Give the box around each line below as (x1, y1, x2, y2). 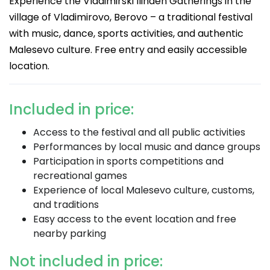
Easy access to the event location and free (33, 212, 236, 226)
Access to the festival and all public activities (33, 125, 245, 139)
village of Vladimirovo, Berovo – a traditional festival (9, 10, 253, 24)
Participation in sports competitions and (33, 154, 224, 168)
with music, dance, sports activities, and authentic (9, 27, 243, 40)
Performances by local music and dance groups (33, 140, 260, 154)
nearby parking (33, 227, 106, 240)
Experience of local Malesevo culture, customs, (33, 183, 254, 197)
